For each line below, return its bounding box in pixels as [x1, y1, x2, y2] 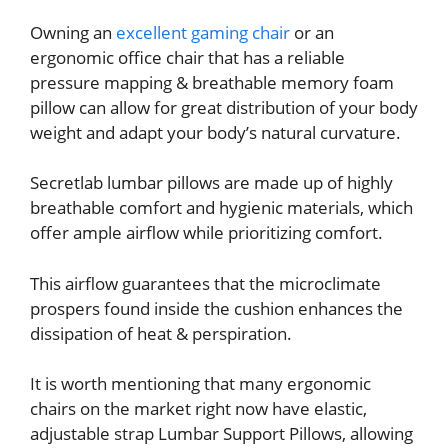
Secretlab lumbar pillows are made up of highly [30, 171, 393, 195]
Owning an [30, 20, 116, 44]
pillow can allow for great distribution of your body [30, 95, 418, 119]
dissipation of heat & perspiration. [30, 321, 292, 345]
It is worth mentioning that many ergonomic [30, 372, 371, 396]
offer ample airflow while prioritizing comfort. [30, 221, 383, 245]
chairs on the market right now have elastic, [30, 397, 367, 421]
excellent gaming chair [116, 20, 290, 44]
